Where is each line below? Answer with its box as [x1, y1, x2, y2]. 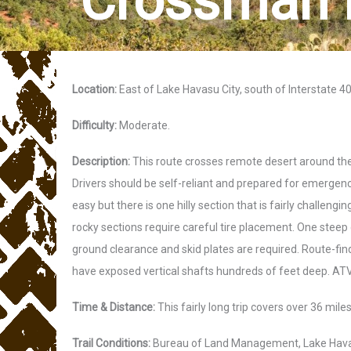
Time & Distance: [72, 301, 155, 313]
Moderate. [117, 119, 170, 132]
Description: [72, 155, 130, 168]
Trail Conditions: [72, 337, 150, 349]
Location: [72, 83, 117, 96]
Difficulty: [72, 119, 117, 132]
